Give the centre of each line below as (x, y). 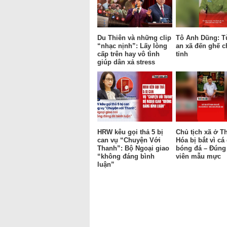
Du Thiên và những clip (134, 37)
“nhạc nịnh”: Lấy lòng (132, 46)
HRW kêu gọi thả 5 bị (130, 132)
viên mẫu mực (198, 156)
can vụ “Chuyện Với (129, 140)
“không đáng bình (126, 156)
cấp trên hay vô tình (128, 54)
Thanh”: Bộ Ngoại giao (133, 148)
